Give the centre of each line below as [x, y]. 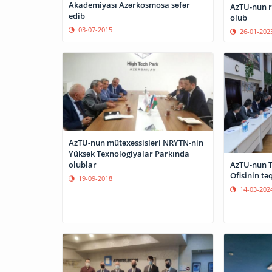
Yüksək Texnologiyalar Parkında [129, 153]
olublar [83, 164]
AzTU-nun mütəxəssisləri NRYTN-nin [136, 142]
